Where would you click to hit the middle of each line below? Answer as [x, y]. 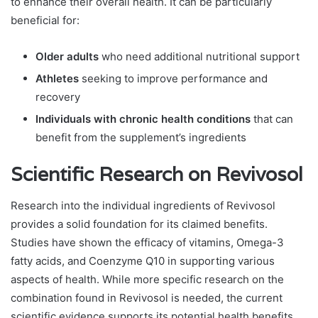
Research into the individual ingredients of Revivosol [143, 206]
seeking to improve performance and [173, 78]
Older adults [67, 56]
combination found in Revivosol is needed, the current [147, 298]
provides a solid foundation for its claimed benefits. [139, 224]
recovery [58, 97]
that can [272, 119]
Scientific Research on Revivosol [157, 174]
